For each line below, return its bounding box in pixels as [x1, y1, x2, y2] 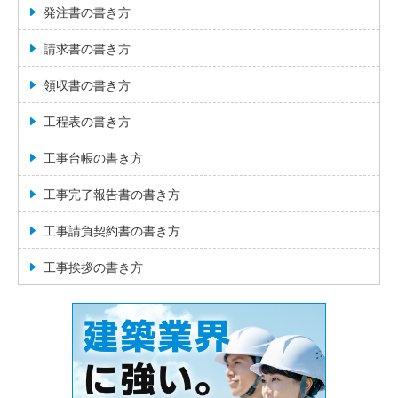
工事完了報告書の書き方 [44, 187, 180, 203]
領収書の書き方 [44, 78, 131, 93]
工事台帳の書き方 [44, 151, 143, 166]
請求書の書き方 [44, 42, 131, 57]
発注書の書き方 [44, 5, 131, 20]
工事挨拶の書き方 [44, 260, 143, 275]
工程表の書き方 [44, 115, 131, 130]
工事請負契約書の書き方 [44, 224, 180, 239]
